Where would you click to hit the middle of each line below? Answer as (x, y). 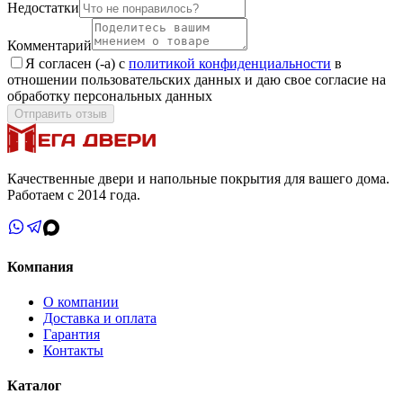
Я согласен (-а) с (75, 64)
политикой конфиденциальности (230, 64)
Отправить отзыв (61, 114)
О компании (81, 301)
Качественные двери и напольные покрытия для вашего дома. (198, 179)
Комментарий (49, 46)
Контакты (73, 350)
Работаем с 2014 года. (74, 195)
